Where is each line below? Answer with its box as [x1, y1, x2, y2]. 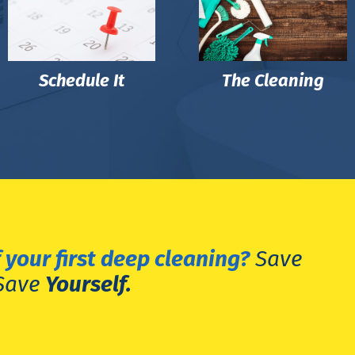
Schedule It [39, 70, 125, 92]
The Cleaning [222, 70, 325, 92]
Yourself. [44, 271, 132, 298]
